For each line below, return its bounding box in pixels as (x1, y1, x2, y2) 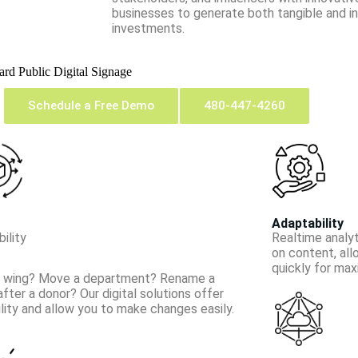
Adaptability (271, 215, 344, 231)
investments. (112, 20, 185, 36)
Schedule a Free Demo (28, 97, 154, 113)
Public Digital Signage (18, 64, 132, 78)
